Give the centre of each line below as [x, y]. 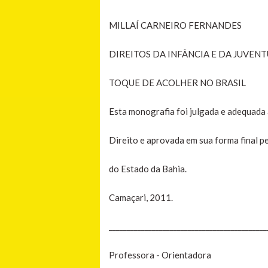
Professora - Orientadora [160, 255]
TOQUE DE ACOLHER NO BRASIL [177, 82]
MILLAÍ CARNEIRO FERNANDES [175, 25]
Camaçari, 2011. [141, 197]
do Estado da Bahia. [148, 168]
